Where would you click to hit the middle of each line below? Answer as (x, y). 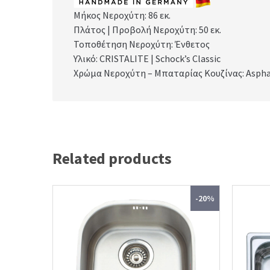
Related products (112, 159)
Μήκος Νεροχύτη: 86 (117, 15)
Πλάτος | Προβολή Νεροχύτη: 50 (141, 30)
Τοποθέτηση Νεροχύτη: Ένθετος (142, 44)
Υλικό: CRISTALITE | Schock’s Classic (147, 59)
